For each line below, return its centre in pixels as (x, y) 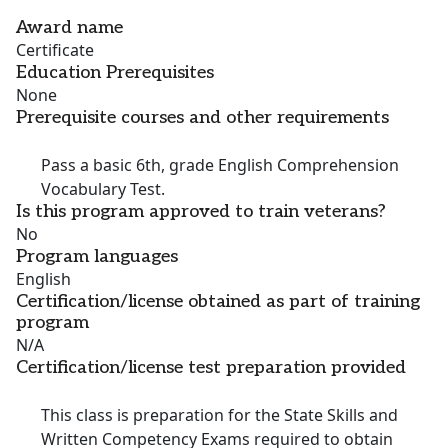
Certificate (55, 50)
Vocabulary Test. (103, 189)
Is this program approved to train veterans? (201, 212)
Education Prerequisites (115, 73)
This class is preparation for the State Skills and (219, 415)
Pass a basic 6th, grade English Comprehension (220, 165)
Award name (69, 28)
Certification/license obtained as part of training (218, 302)
